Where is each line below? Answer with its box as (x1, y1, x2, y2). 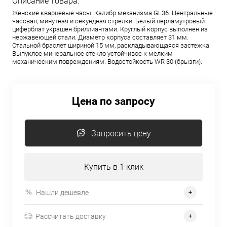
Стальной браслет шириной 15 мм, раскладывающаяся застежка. (12, 42, 211, 49)
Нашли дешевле (36, 188, 89, 197)
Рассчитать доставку (35, 212, 106, 220)
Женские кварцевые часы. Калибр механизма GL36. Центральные (12, 9, 213, 17)
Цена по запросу (72, 95, 155, 107)
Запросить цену (91, 129, 151, 138)
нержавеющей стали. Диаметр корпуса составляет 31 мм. (12, 33, 188, 41)
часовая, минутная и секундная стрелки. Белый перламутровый (12, 17, 205, 25)
